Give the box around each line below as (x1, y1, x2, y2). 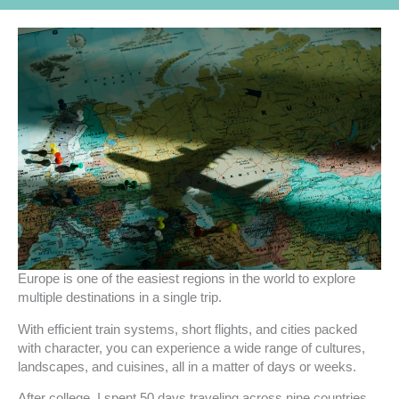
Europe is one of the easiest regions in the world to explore (18, 271, 355, 286)
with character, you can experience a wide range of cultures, (18, 340, 365, 355)
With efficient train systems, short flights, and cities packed (18, 322, 357, 337)
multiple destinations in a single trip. (18, 289, 225, 305)
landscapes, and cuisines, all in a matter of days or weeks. (18, 359, 356, 374)
